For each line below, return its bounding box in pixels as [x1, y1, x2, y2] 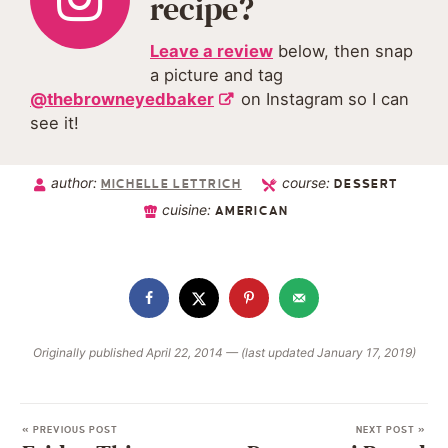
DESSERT [334, 178, 399, 192]
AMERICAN [215, 204, 289, 218]
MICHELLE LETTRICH [100, 178, 242, 192]
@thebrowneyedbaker [30, 89, 214, 110]
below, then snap [273, 41, 413, 62]
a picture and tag [150, 65, 283, 86]
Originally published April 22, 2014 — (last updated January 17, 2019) [32, 345, 416, 361]
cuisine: [162, 200, 216, 218]
